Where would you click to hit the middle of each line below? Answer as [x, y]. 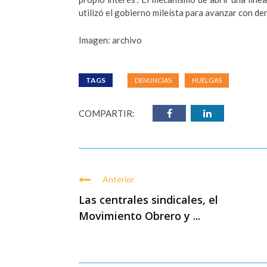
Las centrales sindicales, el [148, 200]
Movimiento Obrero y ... [139, 216]
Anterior [118, 179]
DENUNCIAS [153, 80]
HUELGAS [207, 80]
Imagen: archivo [110, 40]
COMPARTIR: [107, 114]
